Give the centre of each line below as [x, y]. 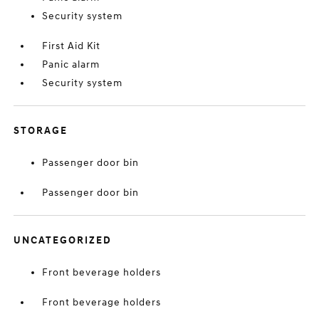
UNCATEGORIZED [63, 240]
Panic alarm [71, 64]
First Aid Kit [72, 46]
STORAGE [41, 131]
